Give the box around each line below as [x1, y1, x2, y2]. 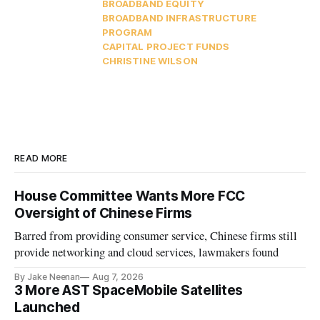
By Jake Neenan [14, 271, 81, 283]
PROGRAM [101, 26, 153, 39]
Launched [14, 299, 80, 316]
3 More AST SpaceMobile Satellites [14, 282, 244, 299]
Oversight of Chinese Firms [14, 205, 193, 222]
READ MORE [14, 153, 68, 164]
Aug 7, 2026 [92, 271, 144, 283]
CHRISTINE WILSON [101, 55, 198, 67]
